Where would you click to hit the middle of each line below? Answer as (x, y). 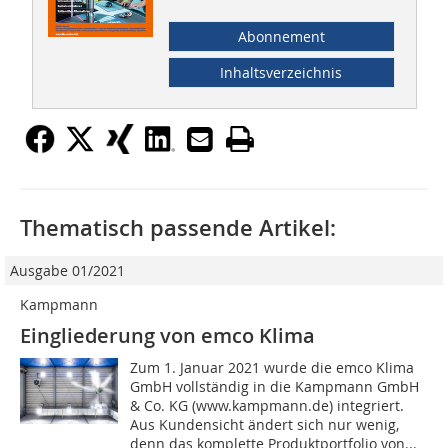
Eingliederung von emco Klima (167, 336)
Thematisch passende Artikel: (178, 228)
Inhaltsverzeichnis (281, 73)
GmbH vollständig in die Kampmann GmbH (275, 387)
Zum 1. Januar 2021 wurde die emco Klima (272, 368)
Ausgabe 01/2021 (67, 271)
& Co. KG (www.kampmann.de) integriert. (267, 406)
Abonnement (281, 37)
